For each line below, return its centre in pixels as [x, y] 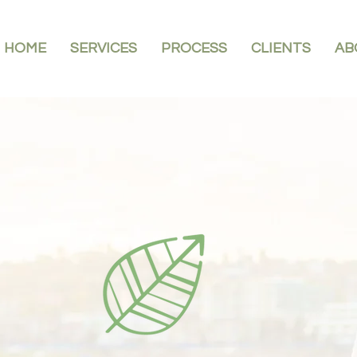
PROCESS [194, 48]
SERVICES [104, 48]
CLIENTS [281, 48]
